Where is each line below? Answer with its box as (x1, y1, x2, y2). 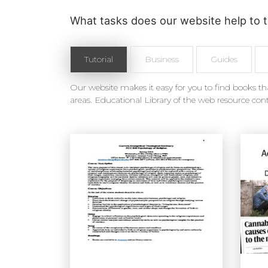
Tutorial (84, 54, 113, 65)
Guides (211, 54, 237, 65)
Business (145, 54, 179, 65)
